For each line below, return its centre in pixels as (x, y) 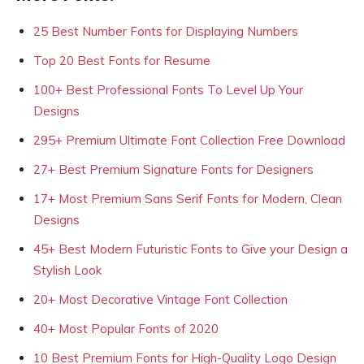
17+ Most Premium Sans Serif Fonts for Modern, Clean (188, 199)
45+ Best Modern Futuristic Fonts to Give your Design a (191, 249)
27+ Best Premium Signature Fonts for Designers (173, 169)
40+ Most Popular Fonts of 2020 (126, 329)
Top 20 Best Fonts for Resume (122, 61)
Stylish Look (67, 270)
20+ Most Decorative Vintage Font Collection (160, 299)
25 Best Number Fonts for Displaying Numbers (166, 31)
